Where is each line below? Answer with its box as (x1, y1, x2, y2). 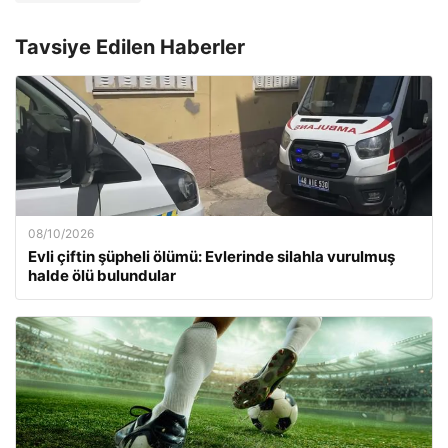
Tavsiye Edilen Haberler (15, 34, 245, 59)
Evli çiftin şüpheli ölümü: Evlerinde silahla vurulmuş (28, 246, 395, 266)
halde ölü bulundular (28, 265, 176, 285)
